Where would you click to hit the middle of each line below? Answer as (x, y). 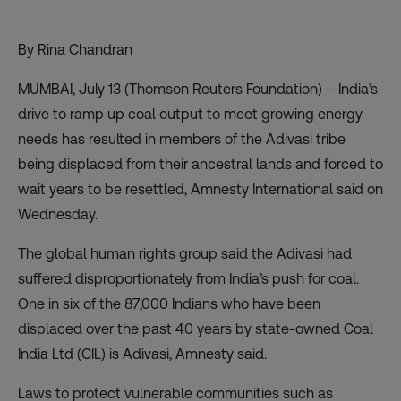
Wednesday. (58, 214)
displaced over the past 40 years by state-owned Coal (196, 328)
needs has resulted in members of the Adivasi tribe (182, 139)
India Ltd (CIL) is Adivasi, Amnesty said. (142, 354)
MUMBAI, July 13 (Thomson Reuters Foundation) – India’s (198, 89)
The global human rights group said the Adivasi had (185, 253)
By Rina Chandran (75, 49)
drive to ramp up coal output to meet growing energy (190, 114)
